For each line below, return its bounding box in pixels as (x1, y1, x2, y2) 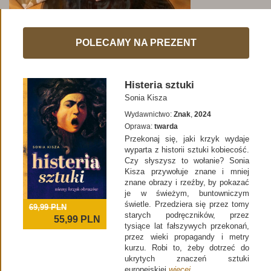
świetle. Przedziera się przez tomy (125, 200, 250, 209)
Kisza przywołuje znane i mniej (125, 167, 250, 177)
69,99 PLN (28, 203, 67, 212)
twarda (154, 122, 178, 131)
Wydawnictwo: (125, 110, 174, 119)
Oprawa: (125, 122, 155, 131)
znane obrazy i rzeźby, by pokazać (125, 178, 250, 188)
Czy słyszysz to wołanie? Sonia (125, 156, 250, 166)
